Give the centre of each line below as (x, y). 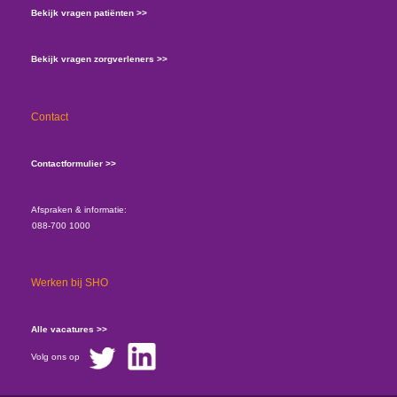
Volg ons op (55, 357)
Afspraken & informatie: (79, 210)
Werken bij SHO (70, 283)
